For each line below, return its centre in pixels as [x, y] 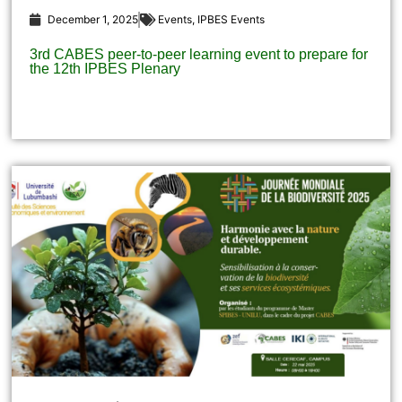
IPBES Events [232, 20]
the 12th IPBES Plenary [105, 69]
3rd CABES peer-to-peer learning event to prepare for [199, 55]
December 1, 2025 [93, 20]
